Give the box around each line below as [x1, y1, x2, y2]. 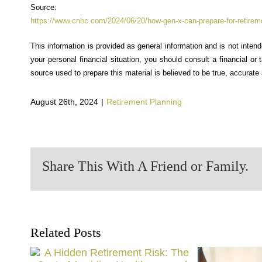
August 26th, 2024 [30, 96, 98, 106]
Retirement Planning [106, 96, 182, 106]
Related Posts [30, 225, 101, 240]
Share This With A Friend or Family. [42, 158, 249, 174]
